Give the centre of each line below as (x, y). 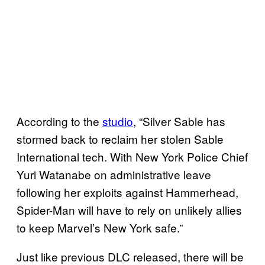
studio (118, 121)
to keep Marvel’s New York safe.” (100, 227)
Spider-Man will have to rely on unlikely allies (129, 209)
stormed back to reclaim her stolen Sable (120, 138)
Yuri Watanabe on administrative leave (114, 174)
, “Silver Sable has (179, 121)
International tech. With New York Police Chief (132, 156)
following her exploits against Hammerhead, (127, 192)
